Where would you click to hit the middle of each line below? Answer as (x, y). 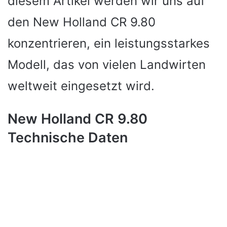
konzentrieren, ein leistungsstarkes (109, 43)
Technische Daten (68, 138)
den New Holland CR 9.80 (82, 22)
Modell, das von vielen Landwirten (107, 65)
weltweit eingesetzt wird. (81, 86)
